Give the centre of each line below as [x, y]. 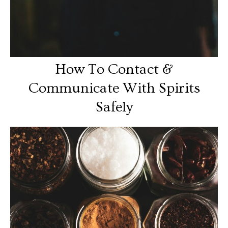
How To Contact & [114, 69]
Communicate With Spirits [114, 88]
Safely [114, 107]
